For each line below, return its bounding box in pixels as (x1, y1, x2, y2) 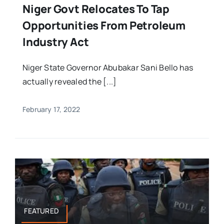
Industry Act (22, 34, 89, 50)
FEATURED (24, 205, 59, 215)
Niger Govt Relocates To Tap (22, 1, 170, 17)
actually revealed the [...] (22, 76, 117, 87)
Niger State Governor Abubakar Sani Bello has (22, 62, 193, 73)
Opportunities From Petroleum (22, 18, 185, 33)
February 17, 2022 (22, 104, 80, 114)
